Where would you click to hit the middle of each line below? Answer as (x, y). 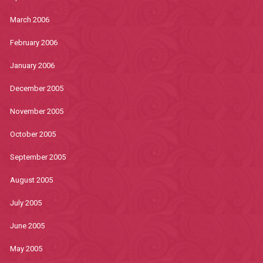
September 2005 (38, 157)
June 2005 (27, 226)
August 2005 (31, 180)
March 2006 (29, 20)
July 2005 (26, 203)
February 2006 (33, 43)
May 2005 (26, 249)
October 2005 (33, 134)
